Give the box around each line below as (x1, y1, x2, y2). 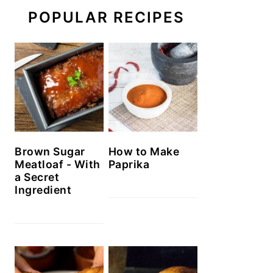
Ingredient (15, 183, 71, 197)
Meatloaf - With (15, 158, 101, 171)
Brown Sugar (15, 145, 85, 158)
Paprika (108, 158, 150, 171)
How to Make (108, 145, 180, 158)
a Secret (15, 171, 59, 184)
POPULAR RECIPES (27, 9, 185, 26)
